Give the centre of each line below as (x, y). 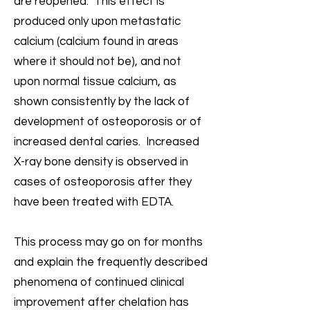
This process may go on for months (108, 242)
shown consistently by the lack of (102, 102)
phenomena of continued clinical (99, 282)
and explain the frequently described (111, 262)
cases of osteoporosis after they (103, 182)
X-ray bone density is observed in (101, 162)
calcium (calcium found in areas (96, 42)
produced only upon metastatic (97, 21)
